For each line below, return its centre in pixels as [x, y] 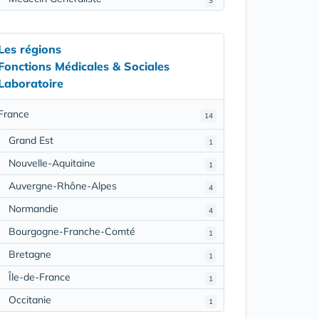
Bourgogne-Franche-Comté [72, 231]
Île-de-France [39, 277]
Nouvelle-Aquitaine [52, 163]
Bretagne [30, 254]
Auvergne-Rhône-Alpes [62, 185]
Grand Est [31, 140]
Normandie [33, 208]
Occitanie [30, 299]
